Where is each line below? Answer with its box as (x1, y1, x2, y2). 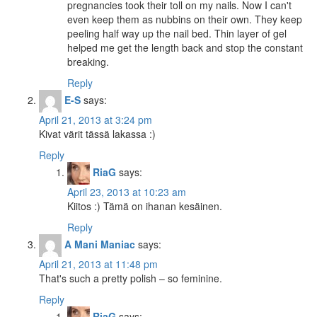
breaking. (67, 54, 109, 69)
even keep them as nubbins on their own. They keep (67, 12, 302, 27)
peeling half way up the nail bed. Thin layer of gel (67, 26, 287, 41)
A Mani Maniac (64, 237, 135, 251)
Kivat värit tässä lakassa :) (39, 127, 156, 142)
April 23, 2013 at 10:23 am (67, 185, 186, 200)
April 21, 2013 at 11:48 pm (39, 257, 158, 272)
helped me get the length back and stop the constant (67, 40, 303, 55)
